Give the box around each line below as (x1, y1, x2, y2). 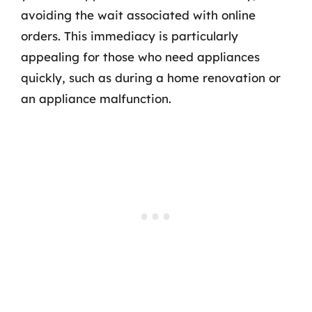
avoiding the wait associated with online (21, 8, 256, 22)
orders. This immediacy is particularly (21, 29, 238, 43)
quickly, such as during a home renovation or (21, 70, 281, 85)
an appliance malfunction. (21, 91, 171, 106)
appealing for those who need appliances (21, 49, 260, 64)
